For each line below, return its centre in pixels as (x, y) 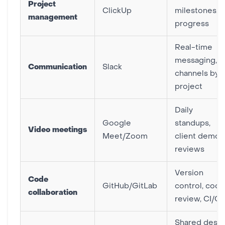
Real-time (194, 48)
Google (117, 124)
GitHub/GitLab (130, 186)
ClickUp (117, 11)
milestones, (196, 11)
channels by (197, 74)
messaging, (196, 61)
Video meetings (58, 130)
